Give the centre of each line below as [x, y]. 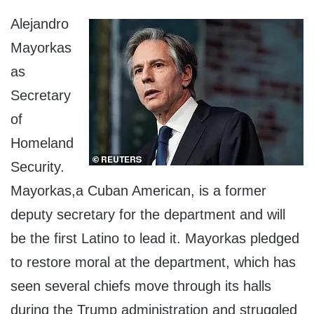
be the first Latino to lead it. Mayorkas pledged [155, 239]
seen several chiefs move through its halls [141, 286]
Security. [37, 167]
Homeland [42, 143]
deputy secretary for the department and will [148, 215]
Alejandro [40, 24]
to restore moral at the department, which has [153, 262]
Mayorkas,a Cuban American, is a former [138, 191]
